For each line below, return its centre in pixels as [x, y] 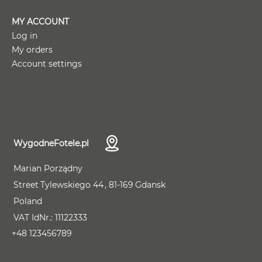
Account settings [47, 63]
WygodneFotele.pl [51, 143]
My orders [32, 49]
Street [26, 185]
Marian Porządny [48, 168]
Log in [25, 35]
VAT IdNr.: [33, 217]
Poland [28, 201]
